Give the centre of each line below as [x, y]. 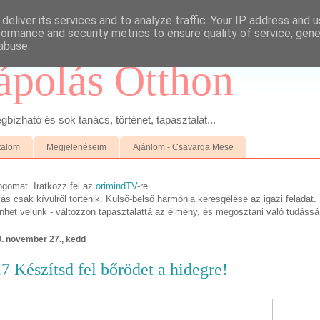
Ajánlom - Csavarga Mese [183, 147]
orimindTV [116, 186]
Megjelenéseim [76, 147]
